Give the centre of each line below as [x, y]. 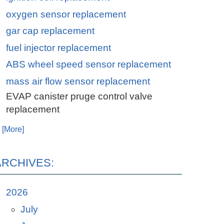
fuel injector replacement [58, 47]
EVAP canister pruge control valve [79, 96]
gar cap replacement [50, 31]
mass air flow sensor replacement [78, 81]
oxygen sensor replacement [66, 14]
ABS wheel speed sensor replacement [88, 64]
